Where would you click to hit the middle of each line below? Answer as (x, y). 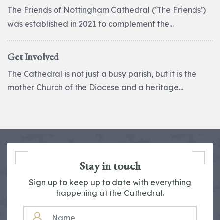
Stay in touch (110, 166)
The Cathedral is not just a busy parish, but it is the (102, 74)
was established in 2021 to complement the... (91, 24)
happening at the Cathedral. (110, 193)
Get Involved (33, 57)
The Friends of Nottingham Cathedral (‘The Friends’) (107, 10)
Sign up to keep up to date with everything (110, 182)
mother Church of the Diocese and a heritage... (95, 87)
